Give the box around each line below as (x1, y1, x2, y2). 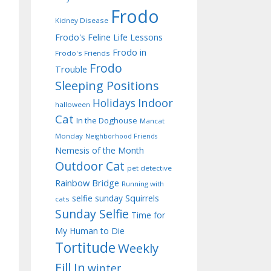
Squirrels (125, 192, 159, 204)
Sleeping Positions (55, 77, 159, 94)
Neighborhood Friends (85, 132, 157, 141)
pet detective (127, 163, 172, 173)
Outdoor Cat (55, 158, 125, 175)
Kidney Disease (55, 16, 108, 25)
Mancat (140, 116, 165, 126)
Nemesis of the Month (55, 145, 144, 157)
